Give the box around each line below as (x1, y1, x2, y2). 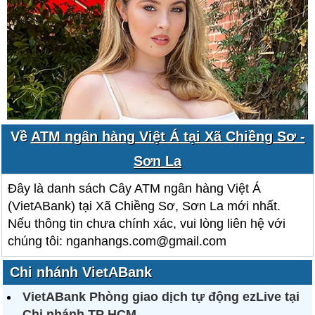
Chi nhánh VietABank (10, 264, 153, 280)
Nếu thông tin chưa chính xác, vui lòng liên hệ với (8, 217, 286, 231)
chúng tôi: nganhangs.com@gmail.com (8, 234, 227, 248)
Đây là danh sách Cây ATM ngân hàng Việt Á (8, 181, 262, 195)
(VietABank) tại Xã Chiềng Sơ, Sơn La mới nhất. (8, 199, 281, 213)
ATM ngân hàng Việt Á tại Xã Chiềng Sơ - (30, 129, 305, 144)
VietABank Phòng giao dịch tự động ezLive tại (22, 290, 300, 304)
